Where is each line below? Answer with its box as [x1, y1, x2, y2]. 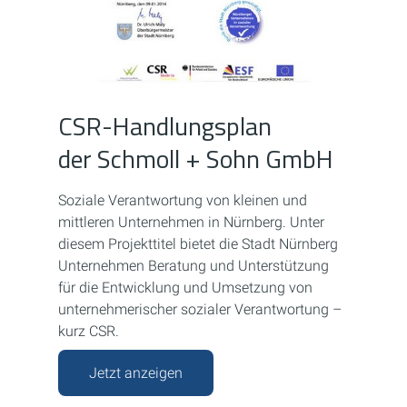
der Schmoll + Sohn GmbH [58, 139, 333, 179]
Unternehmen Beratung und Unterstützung [58, 257, 329, 275]
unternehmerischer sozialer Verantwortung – [58, 301, 342, 319]
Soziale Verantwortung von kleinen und [58, 192, 307, 210]
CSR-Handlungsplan [58, 106, 272, 146]
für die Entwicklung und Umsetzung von [58, 279, 313, 297]
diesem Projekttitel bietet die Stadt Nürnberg [58, 235, 338, 253]
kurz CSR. [58, 323, 119, 341]
